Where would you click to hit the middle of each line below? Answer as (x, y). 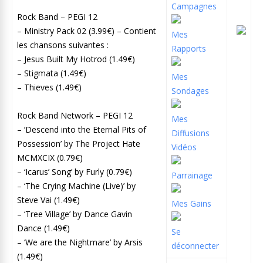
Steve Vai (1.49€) (50, 200)
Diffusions (190, 133)
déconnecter (195, 245)
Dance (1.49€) (45, 228)
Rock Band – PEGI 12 (58, 16)
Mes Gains (191, 203)
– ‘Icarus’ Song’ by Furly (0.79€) (76, 171)
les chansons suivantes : (64, 45)
